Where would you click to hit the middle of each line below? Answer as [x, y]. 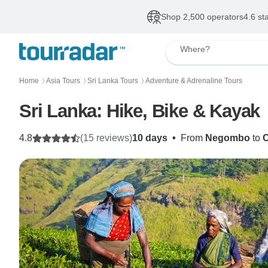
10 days [150, 138]
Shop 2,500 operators [202, 17]
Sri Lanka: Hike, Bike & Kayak [140, 111]
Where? [195, 49]
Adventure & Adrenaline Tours [194, 81]
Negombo [228, 138]
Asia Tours [63, 81]
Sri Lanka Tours [113, 81]
